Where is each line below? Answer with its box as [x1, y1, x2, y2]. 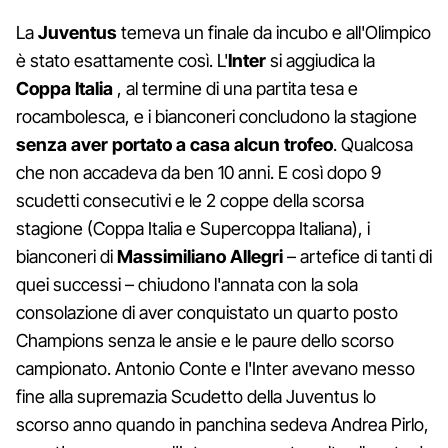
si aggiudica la [266, 49, 375, 71]
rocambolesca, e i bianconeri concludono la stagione [16, 105, 417, 127]
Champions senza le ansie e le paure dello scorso [16, 329, 394, 351]
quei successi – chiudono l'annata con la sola [16, 273, 358, 295]
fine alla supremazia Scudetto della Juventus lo [16, 385, 376, 407]
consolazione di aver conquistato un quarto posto [16, 301, 398, 323]
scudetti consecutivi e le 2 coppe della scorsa [16, 189, 364, 211]
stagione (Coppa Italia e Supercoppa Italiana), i [16, 217, 370, 239]
